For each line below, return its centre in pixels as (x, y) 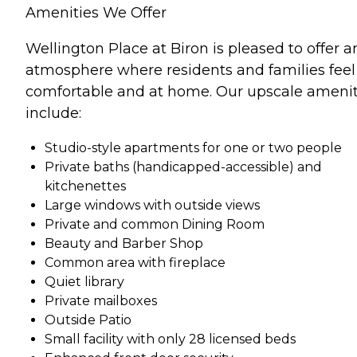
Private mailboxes (101, 300)
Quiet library (84, 281)
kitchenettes (85, 186)
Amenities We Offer (96, 12)
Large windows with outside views (152, 205)
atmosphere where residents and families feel (190, 70)
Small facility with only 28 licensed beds (170, 339)
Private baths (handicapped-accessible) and (183, 167)
